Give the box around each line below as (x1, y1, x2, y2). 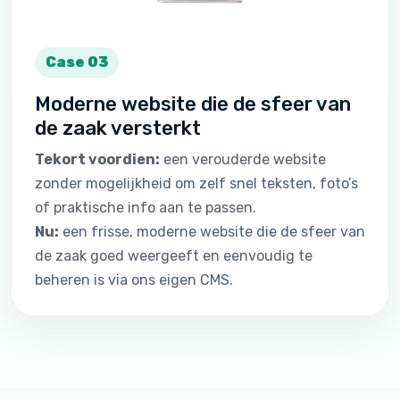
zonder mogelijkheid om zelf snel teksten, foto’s (35, 175, 358, 193)
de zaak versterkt (35, 116, 201, 141)
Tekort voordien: (35, 151, 160, 169)
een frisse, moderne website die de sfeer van (59, 223, 365, 241)
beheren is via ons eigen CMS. (35, 271, 233, 289)
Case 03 (46, 54, 108, 71)
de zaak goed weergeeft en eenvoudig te (35, 247, 312, 265)
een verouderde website (160, 151, 326, 169)
